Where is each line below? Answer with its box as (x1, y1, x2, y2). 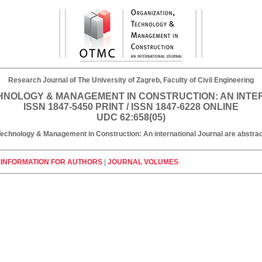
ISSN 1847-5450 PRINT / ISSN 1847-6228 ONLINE (23, 102, 239, 112)
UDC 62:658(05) (96, 112, 166, 122)
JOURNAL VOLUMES (108, 158, 178, 166)
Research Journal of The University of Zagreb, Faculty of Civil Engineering (8, 76, 254, 84)
